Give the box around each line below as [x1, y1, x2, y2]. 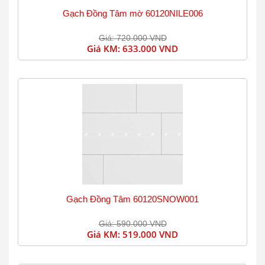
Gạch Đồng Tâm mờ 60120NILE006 [62, 8, 203, 18]
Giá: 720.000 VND [98, 33, 167, 43]
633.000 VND [122, 43, 178, 54]
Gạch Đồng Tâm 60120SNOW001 [66, 194, 199, 204]
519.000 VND [122, 228, 178, 240]
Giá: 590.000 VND [98, 219, 167, 228]
